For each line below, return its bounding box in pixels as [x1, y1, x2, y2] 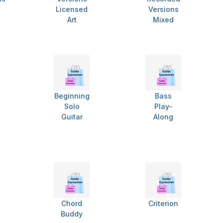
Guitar [61, 112, 83, 121]
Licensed [56, 5, 88, 14]
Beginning [54, 92, 90, 101]
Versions [148, 5, 179, 14]
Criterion [148, 199, 178, 208]
